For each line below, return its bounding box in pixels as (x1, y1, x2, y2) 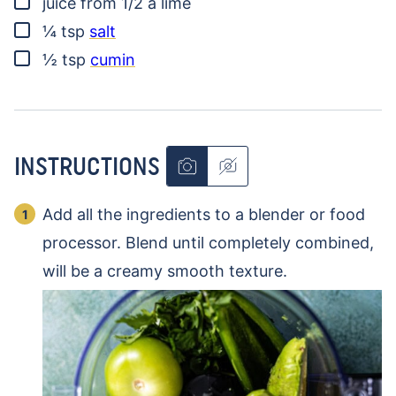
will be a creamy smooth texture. (42, 262, 287, 281)
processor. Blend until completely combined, (42, 233, 374, 253)
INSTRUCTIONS (14, 150, 166, 181)
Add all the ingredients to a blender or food (42, 205, 365, 225)
